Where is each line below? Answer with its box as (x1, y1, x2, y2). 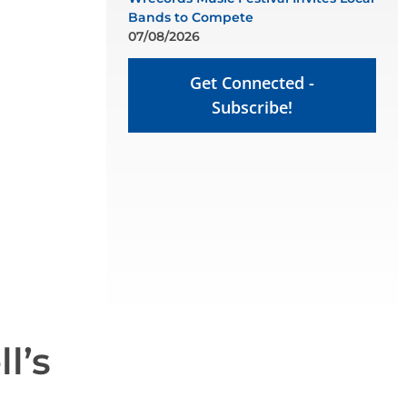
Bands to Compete (128, 9, 253, 25)
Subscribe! (212, 96, 293, 118)
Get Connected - (190, 72, 314, 94)
